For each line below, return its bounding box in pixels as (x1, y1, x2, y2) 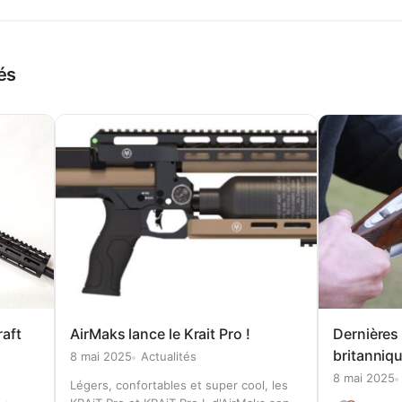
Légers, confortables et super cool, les (70, 378, 288, 393)
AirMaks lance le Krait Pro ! (70, 325, 250, 344)
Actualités (141, 349, 197, 364)
